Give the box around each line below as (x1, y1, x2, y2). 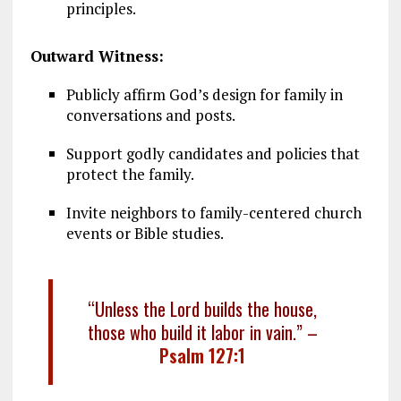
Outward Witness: (30, 45, 164, 66)
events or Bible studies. (65, 222, 224, 243)
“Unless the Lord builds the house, (88, 294, 318, 322)
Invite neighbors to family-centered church (65, 201, 362, 223)
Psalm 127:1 (159, 341, 246, 369)
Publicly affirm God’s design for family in (65, 83, 343, 105)
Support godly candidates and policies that (65, 142, 360, 164)
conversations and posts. (65, 104, 235, 125)
